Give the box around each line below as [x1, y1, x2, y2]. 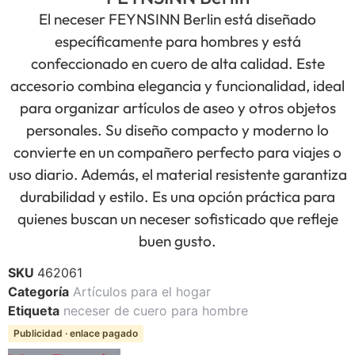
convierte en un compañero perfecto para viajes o [13, 142, 342, 162]
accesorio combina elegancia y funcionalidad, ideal [10, 75, 345, 95]
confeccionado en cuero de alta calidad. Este [30, 53, 325, 73]
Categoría [8, 284, 69, 300]
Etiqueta [8, 303, 59, 319]
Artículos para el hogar [73, 284, 211, 300]
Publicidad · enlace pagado [13, 327, 138, 340]
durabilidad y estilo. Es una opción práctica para [20, 186, 335, 206]
